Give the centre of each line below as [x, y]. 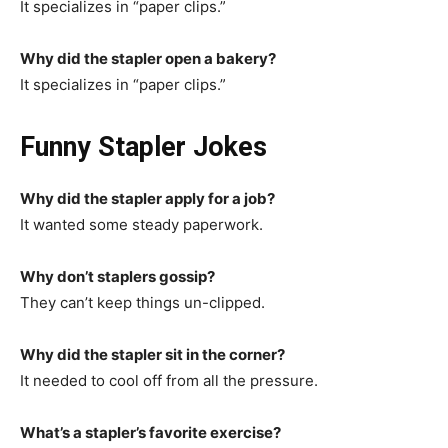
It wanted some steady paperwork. [141, 224]
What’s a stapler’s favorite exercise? [150, 432]
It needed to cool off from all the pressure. [169, 380]
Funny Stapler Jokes [143, 146]
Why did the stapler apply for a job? [147, 198]
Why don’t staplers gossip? [117, 276]
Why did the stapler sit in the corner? [152, 354]
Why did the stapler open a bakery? [148, 58]
